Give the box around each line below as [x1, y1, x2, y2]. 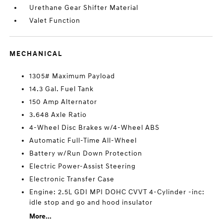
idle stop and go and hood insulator [29, 198, 153, 207]
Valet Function [29, 16, 81, 25]
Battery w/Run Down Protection [29, 149, 143, 158]
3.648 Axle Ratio [29, 111, 87, 119]
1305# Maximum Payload [29, 72, 115, 81]
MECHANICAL [9, 50, 63, 58]
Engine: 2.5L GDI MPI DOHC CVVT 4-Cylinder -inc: [29, 188, 205, 197]
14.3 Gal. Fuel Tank [29, 85, 94, 94]
